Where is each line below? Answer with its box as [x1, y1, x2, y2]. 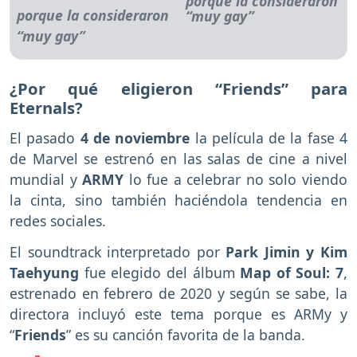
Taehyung [10, 262, 79, 282]
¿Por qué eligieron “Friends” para [10, 77, 347, 100]
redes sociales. [10, 211, 106, 231]
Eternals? [10, 96, 83, 120]
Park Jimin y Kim [226, 241, 348, 261]
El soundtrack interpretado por [10, 241, 226, 261]
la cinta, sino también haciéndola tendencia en [10, 190, 347, 210]
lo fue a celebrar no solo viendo [128, 170, 348, 190]
